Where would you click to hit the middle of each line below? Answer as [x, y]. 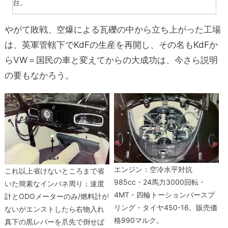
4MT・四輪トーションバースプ [165, 194]
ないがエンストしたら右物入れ [55, 209]
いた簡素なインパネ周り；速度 [55, 183]
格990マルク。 [139, 220]
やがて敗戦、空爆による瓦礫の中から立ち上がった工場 [112, 29]
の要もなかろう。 [39, 75]
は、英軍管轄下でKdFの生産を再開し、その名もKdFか [111, 45]
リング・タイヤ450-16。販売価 [166, 207]
